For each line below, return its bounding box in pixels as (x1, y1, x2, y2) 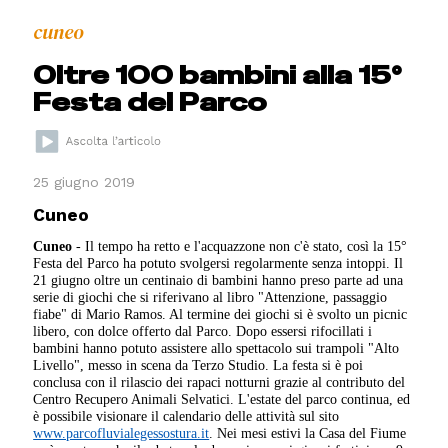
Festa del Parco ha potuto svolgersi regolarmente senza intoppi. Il (33, 255, 404, 272)
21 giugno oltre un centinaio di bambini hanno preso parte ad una (33, 272, 404, 289)
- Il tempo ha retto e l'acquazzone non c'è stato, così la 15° (72, 238, 408, 255)
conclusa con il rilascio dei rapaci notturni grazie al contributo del (33, 374, 406, 391)
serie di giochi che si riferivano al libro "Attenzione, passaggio (33, 289, 388, 306)
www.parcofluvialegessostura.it (33, 425, 210, 442)
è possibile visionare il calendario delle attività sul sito (33, 408, 340, 425)
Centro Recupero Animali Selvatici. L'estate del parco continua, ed (33, 391, 411, 408)
